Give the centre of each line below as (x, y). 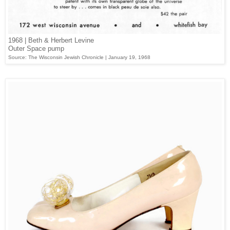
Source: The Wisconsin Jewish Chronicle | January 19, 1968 (79, 57)
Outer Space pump (36, 49)
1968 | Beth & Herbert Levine (51, 41)
